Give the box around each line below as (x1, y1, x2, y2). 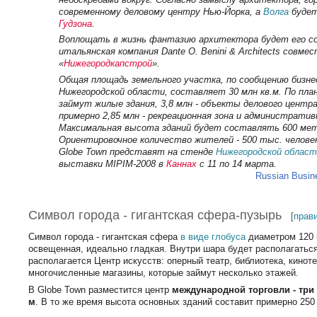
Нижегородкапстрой (63, 57, 152, 69)
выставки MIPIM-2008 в (58, 158, 166, 170)
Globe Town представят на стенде (58, 146, 216, 158)
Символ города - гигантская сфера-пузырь (28, 208, 282, 223)
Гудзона (58, 18, 92, 29)
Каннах (166, 158, 197, 170)
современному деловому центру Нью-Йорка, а (58, 6, 263, 17)
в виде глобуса (180, 231, 246, 243)
